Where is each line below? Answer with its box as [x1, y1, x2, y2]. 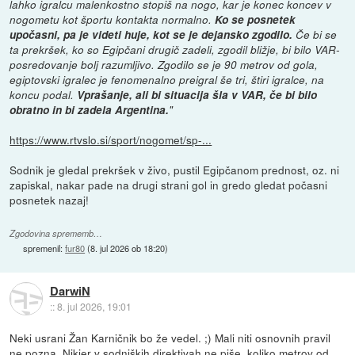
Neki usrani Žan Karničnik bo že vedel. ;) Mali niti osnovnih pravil [10, 330, 331, 346]
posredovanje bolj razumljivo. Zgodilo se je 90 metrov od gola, [10, 57, 319, 73]
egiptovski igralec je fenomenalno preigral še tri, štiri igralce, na [10, 72, 325, 88]
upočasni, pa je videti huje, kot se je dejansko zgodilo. [10, 27, 293, 43]
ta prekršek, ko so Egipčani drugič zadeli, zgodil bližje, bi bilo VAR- [10, 42, 341, 58]
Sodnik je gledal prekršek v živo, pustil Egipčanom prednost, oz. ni [10, 162, 340, 178]
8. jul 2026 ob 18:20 [90, 241, 166, 254]
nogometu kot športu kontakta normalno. [10, 12, 216, 28]
